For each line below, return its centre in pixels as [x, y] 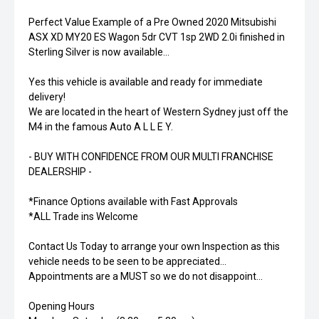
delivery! [47, 97]
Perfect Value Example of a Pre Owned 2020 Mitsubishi [152, 22]
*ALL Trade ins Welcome [83, 217]
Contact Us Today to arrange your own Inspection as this [154, 247]
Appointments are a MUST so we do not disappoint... [146, 277]
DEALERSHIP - [60, 172]
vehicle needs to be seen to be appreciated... [127, 262]
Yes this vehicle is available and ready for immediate [146, 82]
